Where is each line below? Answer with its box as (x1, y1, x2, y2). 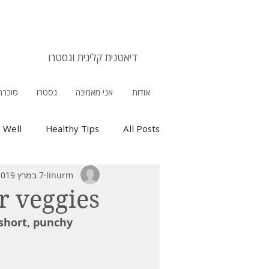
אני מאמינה (76, 86, 113, 98)
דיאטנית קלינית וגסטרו (47, 50, 138, 64)
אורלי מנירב (50, 29, 133, 51)
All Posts (123, 122, 160, 134)
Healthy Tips (46, 122, 99, 134)
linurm (46, 169, 73, 181)
